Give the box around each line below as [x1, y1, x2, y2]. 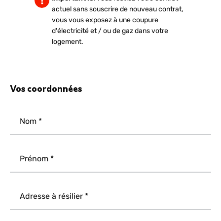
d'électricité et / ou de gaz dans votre [52, 27, 168, 35]
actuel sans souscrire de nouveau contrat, [52, 5, 183, 13]
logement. [52, 37, 83, 46]
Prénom [20, 154, 48, 163]
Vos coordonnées [10, 82, 82, 95]
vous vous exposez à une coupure [52, 16, 158, 24]
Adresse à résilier [20, 191, 83, 201]
